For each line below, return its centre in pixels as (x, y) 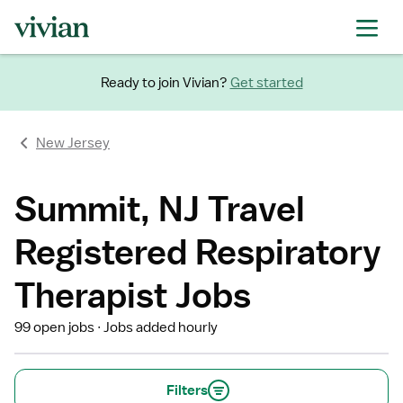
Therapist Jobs (133, 295)
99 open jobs (54, 327)
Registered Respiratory (198, 251)
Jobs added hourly (161, 327)
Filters (187, 390)
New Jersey (73, 143)
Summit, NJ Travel (160, 208)
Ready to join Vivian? (164, 82)
